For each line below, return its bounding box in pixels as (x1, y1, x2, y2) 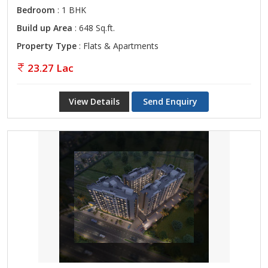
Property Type (17, 40, 77, 51)
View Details (69, 96, 120, 107)
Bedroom (17, 4, 55, 16)
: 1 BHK (55, 4, 86, 16)
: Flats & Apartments (77, 40, 159, 51)
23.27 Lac (28, 61, 74, 75)
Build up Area (17, 22, 72, 33)
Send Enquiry (143, 96, 197, 107)
